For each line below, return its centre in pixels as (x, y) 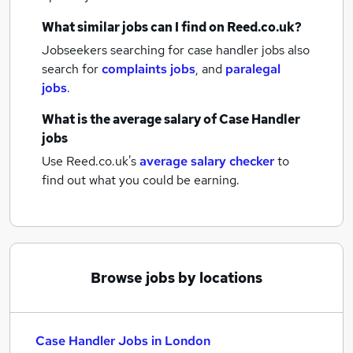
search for (72, 69)
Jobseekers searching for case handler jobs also (176, 50)
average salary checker (207, 161)
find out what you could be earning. (141, 180)
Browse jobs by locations (176, 278)
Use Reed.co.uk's (89, 161)
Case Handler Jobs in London (123, 341)
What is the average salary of (130, 119)
